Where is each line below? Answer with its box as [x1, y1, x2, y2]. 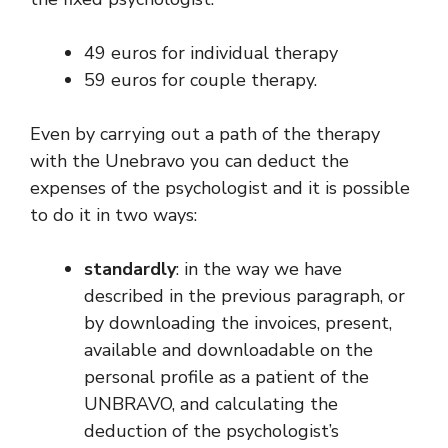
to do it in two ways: [30, 203, 197, 227]
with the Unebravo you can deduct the [30, 149, 349, 173]
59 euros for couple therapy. [84, 68, 317, 92]
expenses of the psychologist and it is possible [30, 176, 410, 200]
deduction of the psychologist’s [84, 419, 339, 443]
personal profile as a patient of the [84, 365, 369, 389]
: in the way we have [176, 257, 342, 281]
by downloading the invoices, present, [84, 311, 392, 335]
